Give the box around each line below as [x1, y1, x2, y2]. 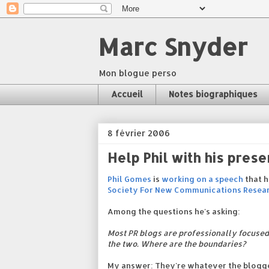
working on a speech [162, 174, 243, 184]
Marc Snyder [98, 31, 247, 62]
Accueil [111, 89, 143, 100]
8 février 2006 [107, 127, 170, 138]
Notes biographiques [169, 89, 258, 100]
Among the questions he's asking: [107, 206, 240, 216]
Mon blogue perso [99, 68, 177, 78]
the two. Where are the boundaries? [107, 238, 246, 249]
